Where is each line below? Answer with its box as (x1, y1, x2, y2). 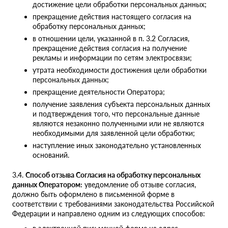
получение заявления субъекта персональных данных (33, 100, 210, 109)
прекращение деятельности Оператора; (33, 88, 165, 97)
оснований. (33, 151, 69, 160)
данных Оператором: (12, 180, 82, 189)
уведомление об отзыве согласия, (82, 180, 196, 189)
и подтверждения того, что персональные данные (33, 109, 199, 119)
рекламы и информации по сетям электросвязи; (33, 53, 192, 63)
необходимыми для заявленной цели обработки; (33, 129, 195, 138)
